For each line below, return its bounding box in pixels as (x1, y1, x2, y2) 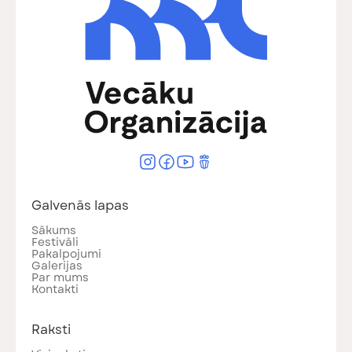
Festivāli (31, 234, 79, 251)
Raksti (31, 321, 71, 339)
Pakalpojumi (31, 246, 101, 262)
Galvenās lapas (31, 196, 129, 215)
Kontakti (31, 281, 79, 298)
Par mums (31, 269, 89, 286)
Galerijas (31, 258, 82, 274)
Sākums (31, 222, 76, 239)
